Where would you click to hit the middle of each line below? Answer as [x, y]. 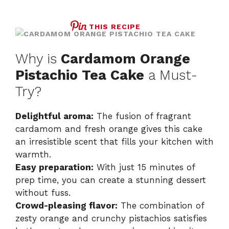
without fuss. [43, 193]
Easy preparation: [54, 167]
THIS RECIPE [115, 27]
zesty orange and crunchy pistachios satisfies [111, 219]
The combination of [161, 206]
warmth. [33, 155]
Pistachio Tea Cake [80, 75]
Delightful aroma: [54, 116]
